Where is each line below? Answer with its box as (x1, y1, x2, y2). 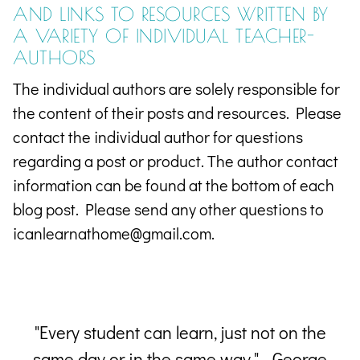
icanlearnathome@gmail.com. (13, 222, 215, 243)
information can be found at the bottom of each (13, 174, 335, 195)
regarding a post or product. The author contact (13, 149, 339, 171)
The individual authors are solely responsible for (13, 77, 341, 99)
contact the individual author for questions (13, 125, 304, 147)
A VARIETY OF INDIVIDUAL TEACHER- (13, 24, 315, 47)
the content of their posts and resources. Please (13, 101, 342, 123)
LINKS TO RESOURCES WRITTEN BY (59, 2, 329, 25)
